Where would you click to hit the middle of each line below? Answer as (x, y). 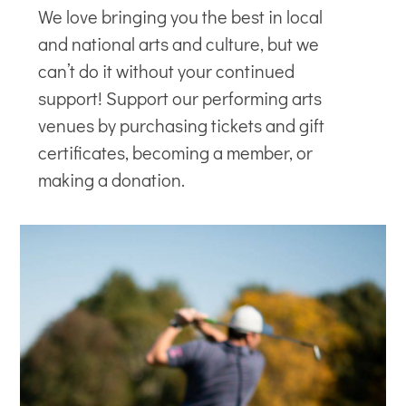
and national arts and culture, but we (179, 43)
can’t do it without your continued (167, 71)
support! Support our (121, 98)
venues (67, 125)
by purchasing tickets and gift (210, 125)
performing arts (262, 98)
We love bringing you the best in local (181, 16)
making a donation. (112, 179)
